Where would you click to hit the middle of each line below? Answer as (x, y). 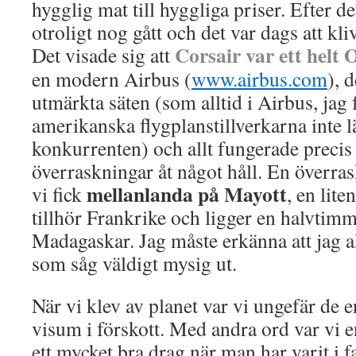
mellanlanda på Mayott (187, 194)
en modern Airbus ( (112, 79)
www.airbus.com (259, 79)
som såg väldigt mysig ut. (134, 263)
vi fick (59, 194)
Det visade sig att (103, 55)
